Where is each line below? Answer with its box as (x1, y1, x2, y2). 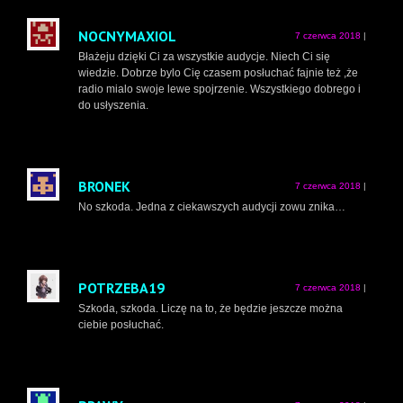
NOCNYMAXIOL (78, 27, 176, 46)
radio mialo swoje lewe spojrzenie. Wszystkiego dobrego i (78, 83, 361, 96)
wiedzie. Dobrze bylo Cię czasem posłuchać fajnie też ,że (78, 67, 358, 80)
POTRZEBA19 (78, 279, 165, 298)
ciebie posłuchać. (78, 318, 164, 332)
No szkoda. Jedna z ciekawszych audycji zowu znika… (78, 201, 345, 214)
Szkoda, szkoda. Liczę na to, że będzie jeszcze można (78, 302, 343, 316)
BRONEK (78, 177, 130, 196)
